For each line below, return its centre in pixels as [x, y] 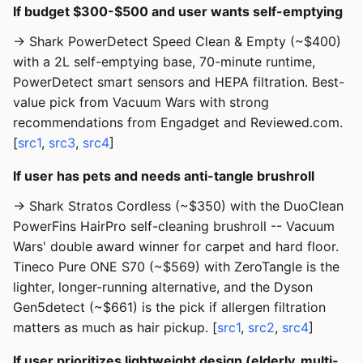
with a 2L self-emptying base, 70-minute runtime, [164, 62]
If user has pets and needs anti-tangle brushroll [164, 176]
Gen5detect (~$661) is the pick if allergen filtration [169, 307]
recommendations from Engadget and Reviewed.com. [178, 123]
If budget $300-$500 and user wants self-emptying [178, 12]
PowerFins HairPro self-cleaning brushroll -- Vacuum [174, 226]
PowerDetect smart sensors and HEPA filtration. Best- [179, 82]
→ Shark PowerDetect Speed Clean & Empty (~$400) [177, 42]
